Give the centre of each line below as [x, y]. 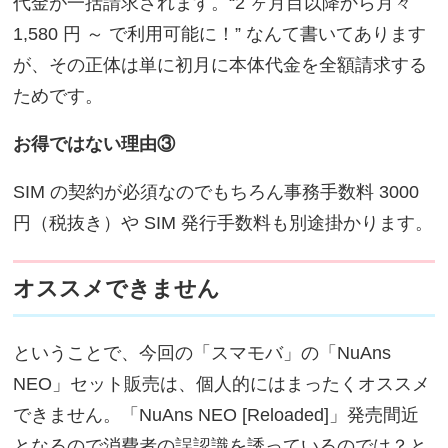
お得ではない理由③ [94, 143]
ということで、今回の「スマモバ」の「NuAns [202, 352]
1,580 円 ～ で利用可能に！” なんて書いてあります [220, 33]
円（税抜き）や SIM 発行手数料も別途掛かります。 [223, 222]
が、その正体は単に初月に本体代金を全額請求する [220, 64]
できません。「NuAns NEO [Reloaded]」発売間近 [216, 414]
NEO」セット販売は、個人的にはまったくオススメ [222, 383]
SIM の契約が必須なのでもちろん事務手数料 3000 [216, 191]
